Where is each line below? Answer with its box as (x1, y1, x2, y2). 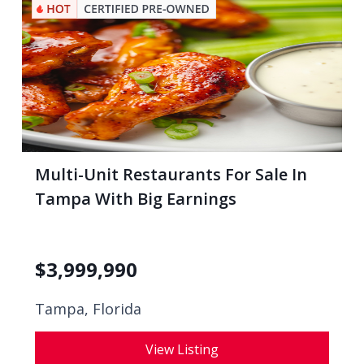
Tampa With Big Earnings (35, 188, 236, 210)
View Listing (145, 340, 219, 358)
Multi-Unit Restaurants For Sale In (35, 163, 307, 185)
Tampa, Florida (35, 299, 141, 318)
